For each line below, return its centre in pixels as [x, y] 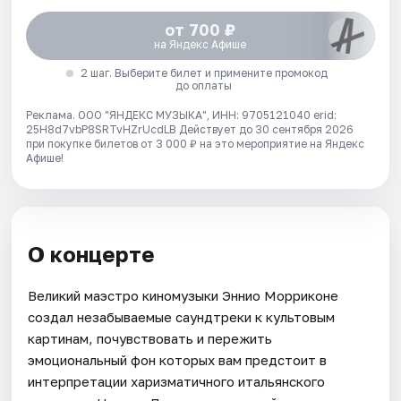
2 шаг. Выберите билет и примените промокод [204, 73]
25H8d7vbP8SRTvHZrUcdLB [103, 130]
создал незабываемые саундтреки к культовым [182, 316]
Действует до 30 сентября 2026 [267, 130]
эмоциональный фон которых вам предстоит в [178, 359]
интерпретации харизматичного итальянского [177, 381]
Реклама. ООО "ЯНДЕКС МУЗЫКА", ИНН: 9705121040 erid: [182, 115]
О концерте [92, 254]
